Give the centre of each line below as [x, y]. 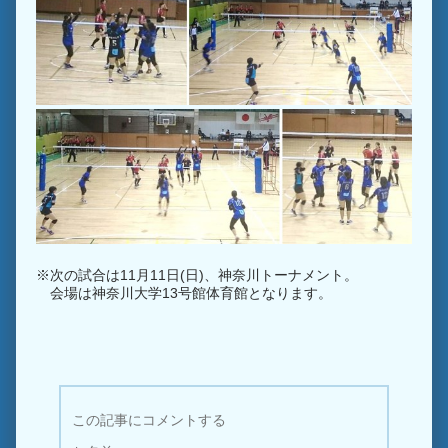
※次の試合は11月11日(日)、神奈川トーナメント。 [197, 274]
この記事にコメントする [149, 419]
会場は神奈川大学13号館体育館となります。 [184, 292]
